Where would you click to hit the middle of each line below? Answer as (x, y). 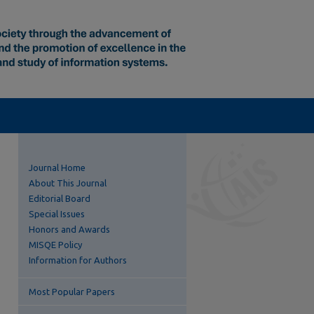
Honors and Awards (69, 229)
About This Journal (68, 183)
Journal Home (57, 168)
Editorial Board (60, 198)
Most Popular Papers (72, 292)
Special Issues (57, 214)
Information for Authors (78, 260)
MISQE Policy (55, 245)
